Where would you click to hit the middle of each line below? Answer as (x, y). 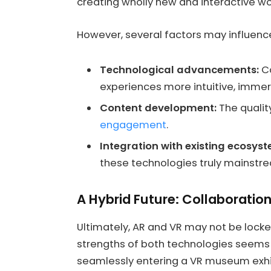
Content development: (158, 108)
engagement (133, 125)
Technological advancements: (179, 70)
